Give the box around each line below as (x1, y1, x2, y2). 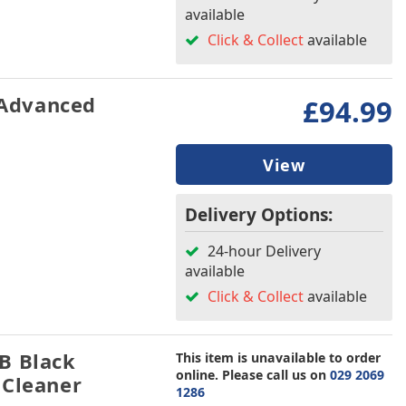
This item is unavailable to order (175, 349, 381, 366)
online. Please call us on (175, 366, 330, 383)
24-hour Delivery (203, 241, 321, 261)
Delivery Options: (184, 203, 333, 227)
